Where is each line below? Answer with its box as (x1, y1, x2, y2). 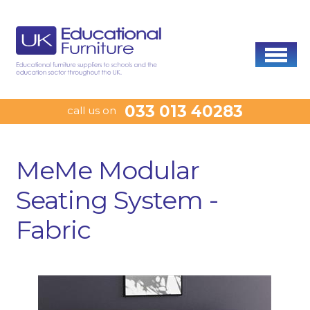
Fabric (15, 214, 91, 245)
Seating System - (15, 184, 218, 215)
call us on (67, 104, 117, 117)
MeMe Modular (15, 154, 199, 185)
